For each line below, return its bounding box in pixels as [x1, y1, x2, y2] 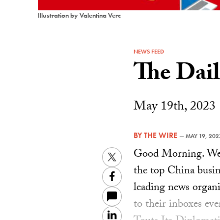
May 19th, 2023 [134, 97, 216, 119]
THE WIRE [144, 130, 177, 140]
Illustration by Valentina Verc [37, 10, 121, 20]
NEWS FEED [134, 47, 164, 55]
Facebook [115, 171, 158, 182]
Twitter [117, 151, 147, 162]
